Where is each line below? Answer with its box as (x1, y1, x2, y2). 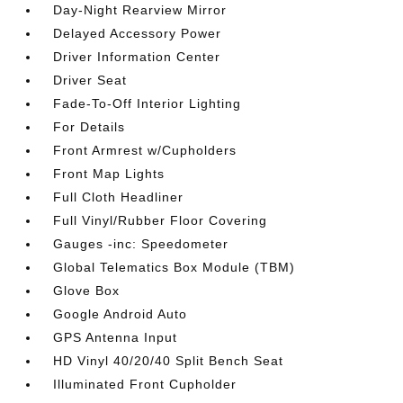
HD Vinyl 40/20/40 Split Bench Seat (53, 354, 284, 368)
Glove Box (53, 283, 121, 298)
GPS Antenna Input (53, 330, 178, 345)
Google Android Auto (53, 307, 188, 321)
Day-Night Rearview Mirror (53, 3, 228, 17)
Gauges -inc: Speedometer (53, 237, 229, 251)
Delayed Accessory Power (53, 26, 222, 40)
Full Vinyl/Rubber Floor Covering (53, 213, 268, 228)
